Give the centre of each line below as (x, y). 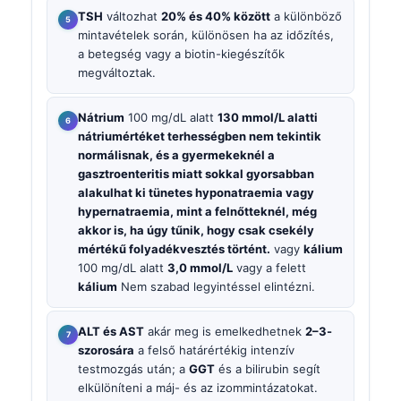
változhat (132, 16)
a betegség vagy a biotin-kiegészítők (181, 53)
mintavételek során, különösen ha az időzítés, (206, 34)
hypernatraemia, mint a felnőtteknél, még (197, 212)
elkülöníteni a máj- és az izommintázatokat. (198, 388)
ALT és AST (111, 332)
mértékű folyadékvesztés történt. (174, 249)
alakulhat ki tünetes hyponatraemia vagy (196, 193)
